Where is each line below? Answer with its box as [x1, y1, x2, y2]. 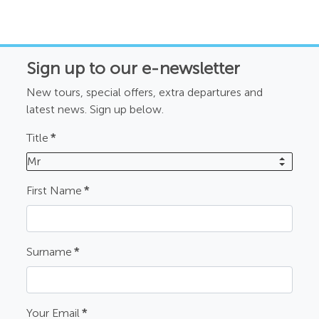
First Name [26, 183, 83, 197]
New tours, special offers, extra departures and [26, 85, 263, 99]
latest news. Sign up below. [26, 102, 164, 116]
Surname [26, 244, 73, 258]
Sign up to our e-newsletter [26, 57, 241, 78]
